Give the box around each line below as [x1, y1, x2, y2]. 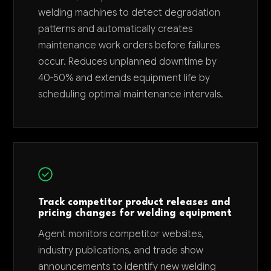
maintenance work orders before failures [38, 39, 220, 51]
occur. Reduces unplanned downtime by [38, 56, 217, 68]
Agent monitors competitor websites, [38, 228, 204, 240]
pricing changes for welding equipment [38, 209, 232, 218]
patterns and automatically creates [38, 23, 193, 35]
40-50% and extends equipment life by [38, 72, 211, 84]
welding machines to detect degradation [38, 7, 221, 19]
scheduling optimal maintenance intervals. [38, 88, 224, 100]
